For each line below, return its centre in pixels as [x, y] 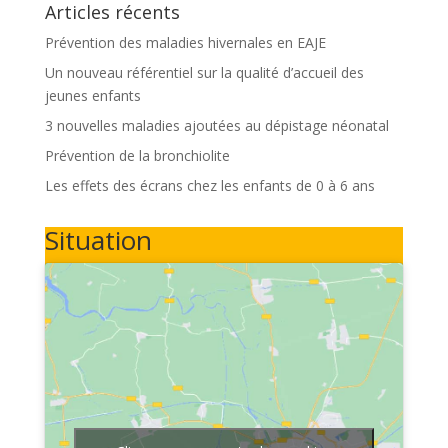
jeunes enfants [92, 95]
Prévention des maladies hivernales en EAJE [185, 42]
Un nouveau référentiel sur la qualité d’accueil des [204, 72]
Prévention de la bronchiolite [137, 155]
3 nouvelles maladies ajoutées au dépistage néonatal [216, 125]
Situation [98, 240]
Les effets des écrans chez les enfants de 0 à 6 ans [209, 185]
